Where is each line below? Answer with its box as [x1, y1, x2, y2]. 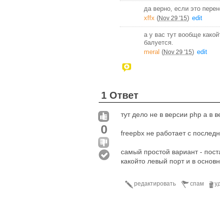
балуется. [144, 38, 173, 46]
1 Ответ [101, 89, 138, 101]
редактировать [134, 180, 176, 187]
